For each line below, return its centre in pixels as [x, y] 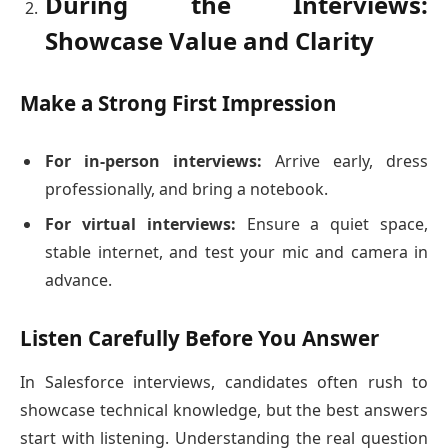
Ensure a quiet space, [332, 224]
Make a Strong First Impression [178, 103]
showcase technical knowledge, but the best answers [224, 410]
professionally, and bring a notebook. [186, 188]
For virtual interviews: [140, 224]
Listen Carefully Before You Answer [199, 337]
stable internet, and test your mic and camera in [236, 252]
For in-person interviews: [153, 160]
